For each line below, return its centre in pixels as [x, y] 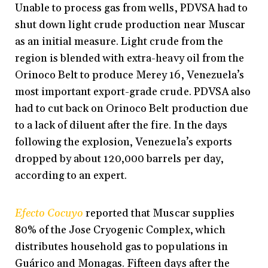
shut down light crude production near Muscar [130, 25]
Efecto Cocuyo [49, 214]
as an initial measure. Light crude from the [119, 42]
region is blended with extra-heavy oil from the [130, 59]
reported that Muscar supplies [159, 214]
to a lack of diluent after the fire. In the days [121, 126]
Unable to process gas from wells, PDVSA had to [131, 8]
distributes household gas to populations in [121, 247]
